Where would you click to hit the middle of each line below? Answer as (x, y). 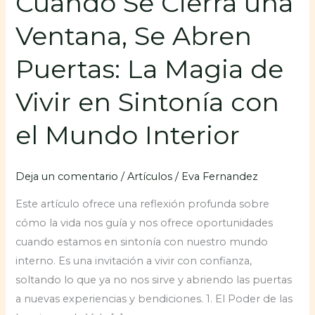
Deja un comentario (67, 177)
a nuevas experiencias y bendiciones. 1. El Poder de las (154, 298)
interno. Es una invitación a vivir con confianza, (134, 261)
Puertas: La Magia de (150, 69)
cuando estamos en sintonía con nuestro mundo (142, 242)
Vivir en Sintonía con (148, 102)
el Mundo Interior (128, 135)
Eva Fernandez (220, 177)
